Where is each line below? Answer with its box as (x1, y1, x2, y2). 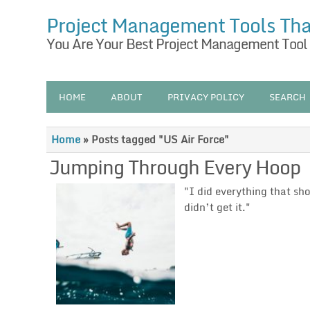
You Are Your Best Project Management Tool (46, 33, 308, 55)
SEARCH (269, 89, 307, 104)
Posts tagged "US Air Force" (91, 131, 230, 147)
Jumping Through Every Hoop (49, 150, 301, 183)
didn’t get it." (184, 198, 251, 215)
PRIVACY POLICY (167, 89, 245, 104)
